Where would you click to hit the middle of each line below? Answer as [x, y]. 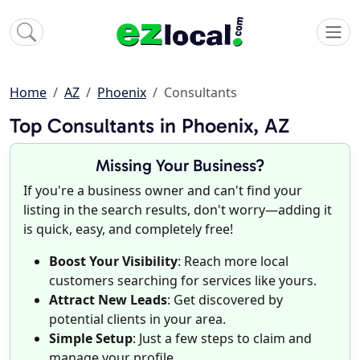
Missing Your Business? [180, 166]
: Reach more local [233, 262]
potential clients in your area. [137, 319]
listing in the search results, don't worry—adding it [178, 210]
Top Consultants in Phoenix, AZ [149, 126]
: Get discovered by [225, 300]
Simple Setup [91, 339]
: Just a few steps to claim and [222, 339]
